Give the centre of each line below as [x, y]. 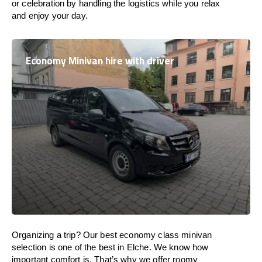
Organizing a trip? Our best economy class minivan [112, 235]
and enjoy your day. [50, 15]
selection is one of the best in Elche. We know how [110, 247]
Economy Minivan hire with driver [100, 61]
